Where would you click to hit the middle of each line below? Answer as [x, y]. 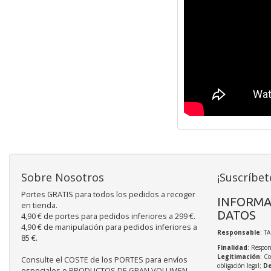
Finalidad [232, 247]
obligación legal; [240, 265]
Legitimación [238, 256]
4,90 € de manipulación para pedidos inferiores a [109, 227]
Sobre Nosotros [63, 177]
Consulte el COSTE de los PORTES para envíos [104, 260]
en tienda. [39, 205]
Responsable [238, 232]
